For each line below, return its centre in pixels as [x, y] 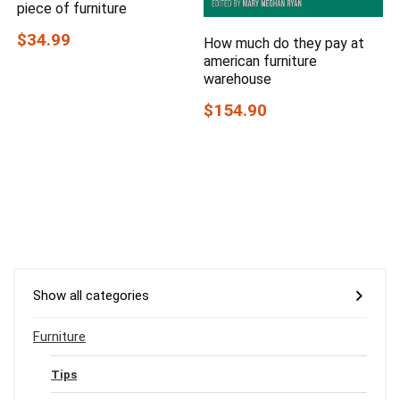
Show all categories [91, 296]
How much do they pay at [284, 44]
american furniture [261, 62]
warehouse [238, 79]
